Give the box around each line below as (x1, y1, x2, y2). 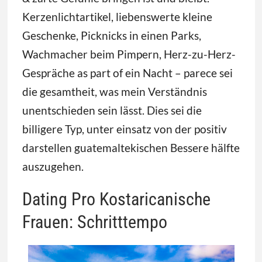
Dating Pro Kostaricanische (22, 189, 211, 210)
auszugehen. (22, 160, 84, 174)
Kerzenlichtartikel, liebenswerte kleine (22, 10, 212, 24)
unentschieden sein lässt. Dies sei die (22, 104, 202, 118)
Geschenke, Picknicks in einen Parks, (22, 29, 201, 43)
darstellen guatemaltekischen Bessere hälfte (22, 141, 240, 155)
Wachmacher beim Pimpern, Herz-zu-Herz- (22, 47, 236, 61)
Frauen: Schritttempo (22, 212, 167, 233)
